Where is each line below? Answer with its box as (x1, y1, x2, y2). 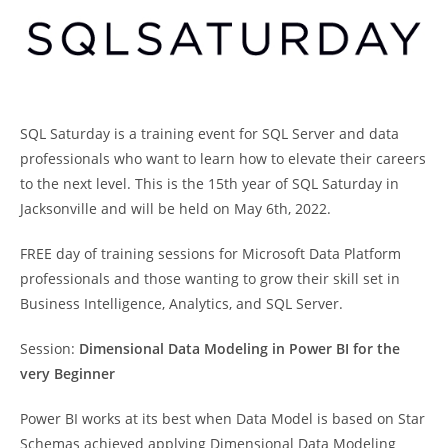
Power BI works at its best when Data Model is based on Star (20, 408, 425, 428)
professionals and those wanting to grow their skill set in (20, 268, 400, 288)
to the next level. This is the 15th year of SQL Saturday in (20, 173, 399, 193)
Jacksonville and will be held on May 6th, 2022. (20, 198, 331, 218)
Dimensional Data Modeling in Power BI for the (79, 338, 400, 358)
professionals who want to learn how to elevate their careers (20, 148, 426, 168)
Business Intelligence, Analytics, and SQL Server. (20, 293, 343, 313)
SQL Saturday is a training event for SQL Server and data (20, 123, 399, 143)
